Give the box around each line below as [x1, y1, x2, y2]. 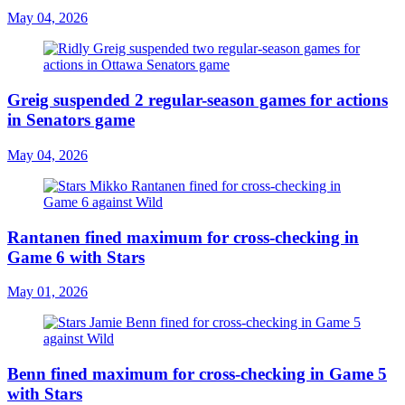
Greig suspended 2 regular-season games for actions [7, 90, 388, 110]
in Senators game [7, 110, 135, 130]
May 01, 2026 [7, 284, 88, 300]
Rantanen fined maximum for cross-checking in [7, 227, 359, 247]
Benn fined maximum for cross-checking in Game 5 [7, 364, 387, 383]
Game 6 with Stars [7, 247, 145, 267]
